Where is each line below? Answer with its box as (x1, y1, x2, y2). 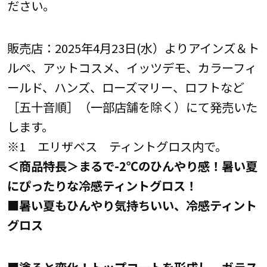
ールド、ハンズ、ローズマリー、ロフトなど (7, 78, 244, 97)
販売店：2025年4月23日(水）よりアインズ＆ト (7, 39, 259, 57)
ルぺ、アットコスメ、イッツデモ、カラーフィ (7, 58, 257, 77)
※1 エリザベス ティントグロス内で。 (7, 137, 227, 156)
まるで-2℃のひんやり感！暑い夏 (78, 157, 257, 175)
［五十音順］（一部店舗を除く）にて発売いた (7, 98, 257, 116)
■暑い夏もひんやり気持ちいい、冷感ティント (7, 196, 257, 215)
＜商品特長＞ (7, 157, 79, 175)
